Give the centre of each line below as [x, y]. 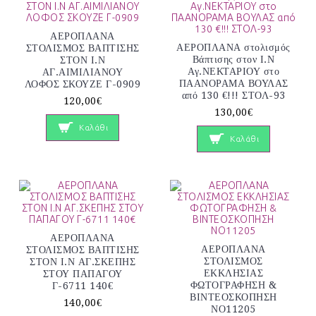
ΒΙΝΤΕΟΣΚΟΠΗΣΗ [233, 297]
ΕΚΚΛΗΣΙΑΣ [233, 273]
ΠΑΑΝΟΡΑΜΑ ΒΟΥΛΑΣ [233, 83]
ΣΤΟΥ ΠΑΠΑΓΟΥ [83, 274]
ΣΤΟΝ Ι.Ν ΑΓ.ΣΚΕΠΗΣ [83, 262]
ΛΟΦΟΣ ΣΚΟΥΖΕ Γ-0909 [83, 84]
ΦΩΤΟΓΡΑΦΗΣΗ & [233, 285]
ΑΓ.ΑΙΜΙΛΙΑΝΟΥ [83, 72]
